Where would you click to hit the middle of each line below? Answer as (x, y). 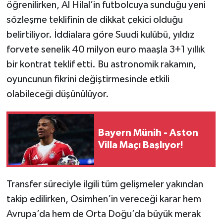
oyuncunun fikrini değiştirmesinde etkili (88, 80)
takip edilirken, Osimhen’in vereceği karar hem (104, 199)
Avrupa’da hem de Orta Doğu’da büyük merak (103, 214)
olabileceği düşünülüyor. (57, 94)
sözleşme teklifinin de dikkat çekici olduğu (94, 20)
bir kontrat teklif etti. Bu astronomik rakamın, (101, 65)
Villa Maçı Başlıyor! (141, 145)
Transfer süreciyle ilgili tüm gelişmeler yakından (105, 185)
